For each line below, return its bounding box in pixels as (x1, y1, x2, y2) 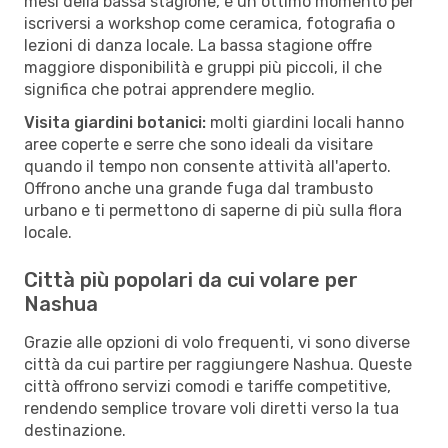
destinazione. (24, 420, 126, 440)
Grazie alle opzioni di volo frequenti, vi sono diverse (24, 332, 410, 352)
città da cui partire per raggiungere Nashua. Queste (24, 354, 412, 374)
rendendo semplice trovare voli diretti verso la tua (24, 398, 399, 418)
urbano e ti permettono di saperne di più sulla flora (24, 200, 402, 220)
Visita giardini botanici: (24, 112, 206, 132)
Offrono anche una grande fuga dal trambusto (24, 178, 373, 198)
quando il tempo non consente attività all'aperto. (24, 156, 391, 176)
